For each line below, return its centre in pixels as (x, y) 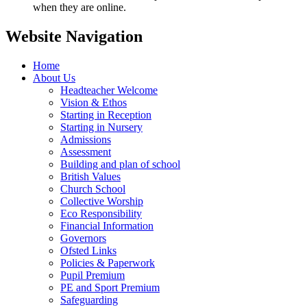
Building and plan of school (120, 164)
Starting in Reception (106, 115)
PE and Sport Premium (110, 288)
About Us (54, 78)
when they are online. (79, 8)
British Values (90, 177)
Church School (93, 189)
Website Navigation (74, 37)
